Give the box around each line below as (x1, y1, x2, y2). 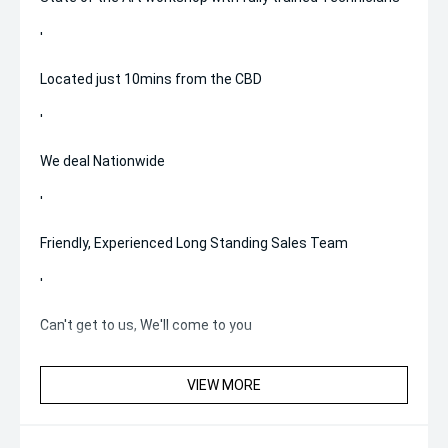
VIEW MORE (187, 377, 261, 393)
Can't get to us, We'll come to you (40, 317, 252, 333)
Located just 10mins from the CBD (40, 71, 262, 87)
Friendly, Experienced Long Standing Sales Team (40, 235, 348, 251)
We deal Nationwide (40, 153, 165, 169)
